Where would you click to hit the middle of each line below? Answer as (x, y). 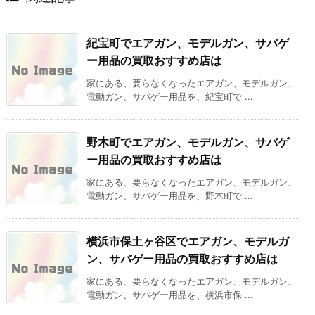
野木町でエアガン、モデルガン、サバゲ (188, 142)
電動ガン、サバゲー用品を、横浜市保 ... (170, 294)
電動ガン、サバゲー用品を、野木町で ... (170, 195)
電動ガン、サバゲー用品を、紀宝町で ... (170, 96)
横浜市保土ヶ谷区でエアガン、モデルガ (188, 241)
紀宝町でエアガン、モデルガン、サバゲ (188, 43)
